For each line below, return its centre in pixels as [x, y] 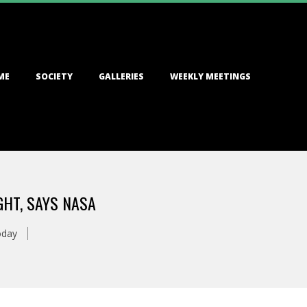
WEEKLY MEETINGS [210, 76]
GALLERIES [121, 76]
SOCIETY [54, 76]
